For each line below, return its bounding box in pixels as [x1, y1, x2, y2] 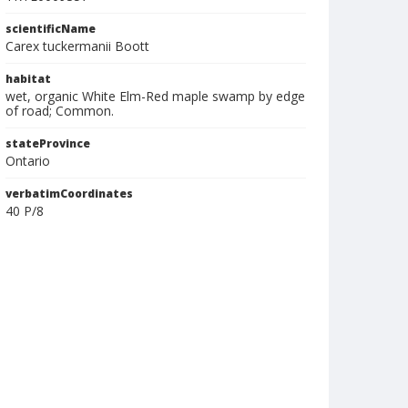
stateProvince [5, 136, 90, 151]
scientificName [5, 21, 96, 36]
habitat [5, 71, 51, 87]
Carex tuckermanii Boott [5, 37, 149, 55]
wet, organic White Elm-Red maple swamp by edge [5, 87, 305, 105]
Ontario [5, 152, 50, 169]
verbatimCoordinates [5, 186, 133, 201]
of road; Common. [5, 102, 114, 119]
